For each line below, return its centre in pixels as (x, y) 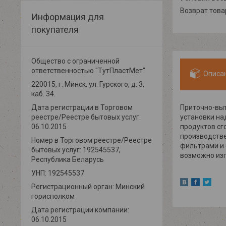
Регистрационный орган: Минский (88, 186)
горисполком (53, 196)
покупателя (55, 29)
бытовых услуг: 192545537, (76, 150)
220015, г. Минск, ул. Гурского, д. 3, (88, 84)
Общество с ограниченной (75, 61)
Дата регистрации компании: (80, 210)
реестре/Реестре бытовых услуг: (86, 117)
